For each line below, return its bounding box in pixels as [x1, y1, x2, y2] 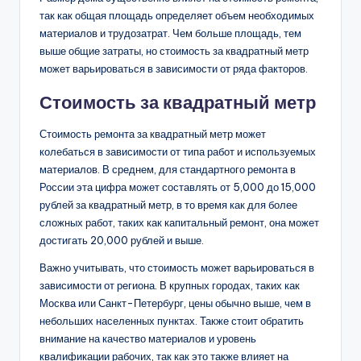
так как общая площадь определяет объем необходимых [39, 8, 314, 22]
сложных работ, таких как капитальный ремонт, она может [39, 215, 319, 229]
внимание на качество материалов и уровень [39, 331, 256, 345]
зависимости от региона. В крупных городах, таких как [39, 278, 300, 292]
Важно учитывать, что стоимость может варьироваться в [39, 260, 314, 274]
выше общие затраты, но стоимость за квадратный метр [39, 44, 309, 57]
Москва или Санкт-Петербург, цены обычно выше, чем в [39, 296, 311, 309]
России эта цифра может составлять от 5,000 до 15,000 [39, 180, 316, 193]
